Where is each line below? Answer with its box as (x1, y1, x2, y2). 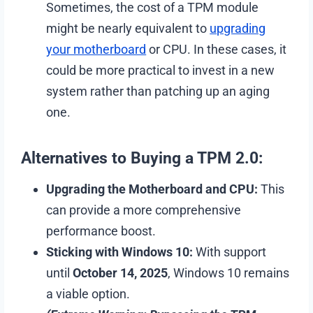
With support (193, 244, 267, 259)
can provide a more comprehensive (46, 202, 242, 217)
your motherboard (46, 41, 147, 57)
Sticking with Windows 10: (46, 244, 194, 259)
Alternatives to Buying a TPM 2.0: (21, 149, 263, 168)
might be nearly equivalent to (46, 20, 210, 36)
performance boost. (46, 223, 156, 238)
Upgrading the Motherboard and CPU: (46, 181, 259, 196)
